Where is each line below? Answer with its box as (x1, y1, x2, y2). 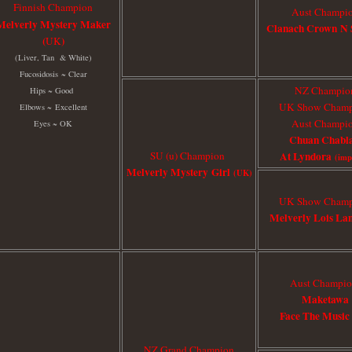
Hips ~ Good (30, 84, 73, 96)
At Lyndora (280, 148, 332, 164)
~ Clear (57, 68, 87, 79)
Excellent (54, 101, 87, 112)
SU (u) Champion (150, 148, 228, 163)
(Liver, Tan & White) (14, 51, 92, 63)
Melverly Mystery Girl (126, 163, 233, 180)
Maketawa (301, 291, 349, 307)
